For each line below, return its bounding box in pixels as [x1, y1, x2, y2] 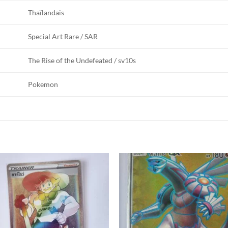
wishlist [81, 185, 102, 192]
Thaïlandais [28, 8, 65, 17]
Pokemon [28, 80, 59, 89]
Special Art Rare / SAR [28, 32, 98, 41]
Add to [82, 178, 101, 185]
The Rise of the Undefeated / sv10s [28, 56, 136, 65]
